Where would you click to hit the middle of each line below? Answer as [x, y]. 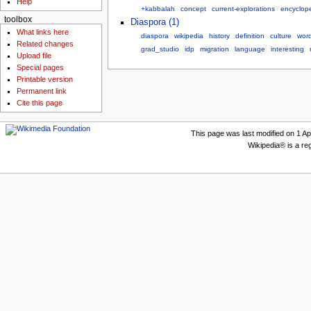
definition [250, 35]
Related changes [45, 44]
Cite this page [40, 103]
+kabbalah [158, 8]
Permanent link [42, 91]
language [250, 49]
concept [193, 8]
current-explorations [243, 8]
